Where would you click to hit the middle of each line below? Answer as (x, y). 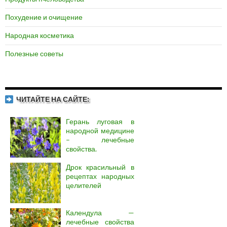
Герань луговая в (100, 122)
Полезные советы (34, 54)
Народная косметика (40, 35)
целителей (84, 185)
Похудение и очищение (44, 17)
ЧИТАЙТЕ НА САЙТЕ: (53, 99)
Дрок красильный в (100, 167)
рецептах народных (100, 176)
